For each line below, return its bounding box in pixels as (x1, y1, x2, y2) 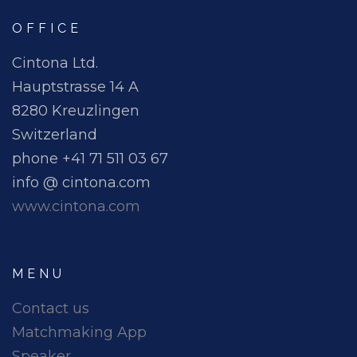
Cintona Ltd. (12, 54, 98, 73)
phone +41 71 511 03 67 (12, 150, 168, 168)
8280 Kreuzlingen (12, 102, 139, 120)
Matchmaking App (12, 324, 147, 342)
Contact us (12, 300, 89, 318)
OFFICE (12, 21, 82, 37)
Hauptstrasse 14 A (12, 78, 139, 96)
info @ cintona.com (12, 174, 151, 192)
